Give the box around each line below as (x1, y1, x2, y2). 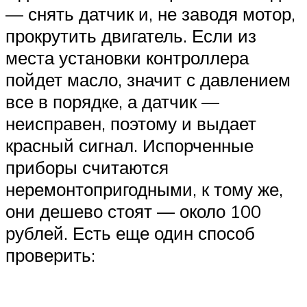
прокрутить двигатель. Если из (5, 24, 256, 47)
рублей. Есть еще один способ (5, 221, 255, 244)
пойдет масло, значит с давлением (5, 68, 291, 90)
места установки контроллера (5, 46, 249, 69)
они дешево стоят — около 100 (5, 199, 261, 222)
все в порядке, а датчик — (5, 90, 219, 112)
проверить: (5, 243, 95, 266)
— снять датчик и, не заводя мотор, (5, 2, 295, 25)
